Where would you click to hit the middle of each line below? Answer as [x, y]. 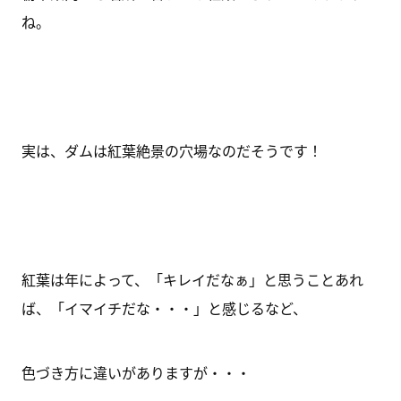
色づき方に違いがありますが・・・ [136, 372]
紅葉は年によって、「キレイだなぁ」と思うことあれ [192, 279]
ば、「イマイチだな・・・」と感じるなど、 [164, 308]
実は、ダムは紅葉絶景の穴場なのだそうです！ [171, 150]
